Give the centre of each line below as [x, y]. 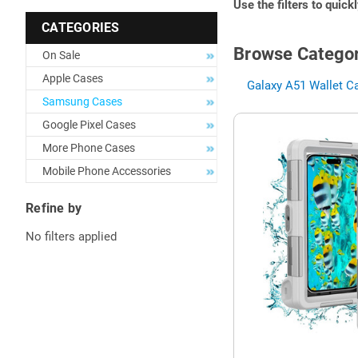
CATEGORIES [81, 28]
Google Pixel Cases [89, 125]
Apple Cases [73, 78]
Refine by [54, 208]
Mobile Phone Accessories [107, 171]
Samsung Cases [82, 101]
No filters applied [71, 236]
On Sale [61, 55]
